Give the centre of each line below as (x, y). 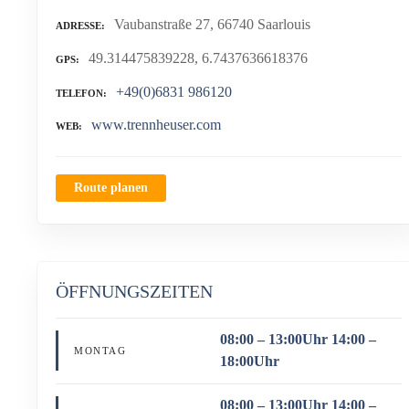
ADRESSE (79, 26)
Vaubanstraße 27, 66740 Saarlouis (212, 25)
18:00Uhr (249, 362)
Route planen (111, 188)
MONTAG (100, 351)
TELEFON (79, 93)
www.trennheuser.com (156, 125)
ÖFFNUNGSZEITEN (134, 292)
